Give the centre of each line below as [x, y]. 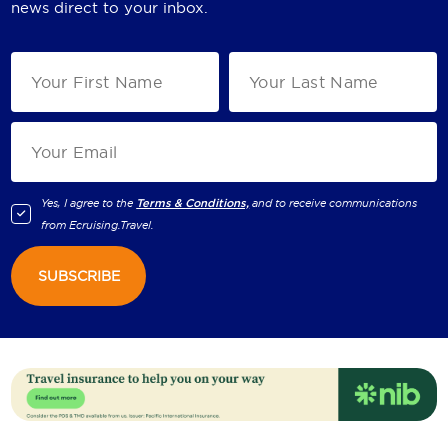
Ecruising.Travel [110, 224]
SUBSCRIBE [78, 275]
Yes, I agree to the [87, 202]
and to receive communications [335, 202]
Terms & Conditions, [193, 202]
